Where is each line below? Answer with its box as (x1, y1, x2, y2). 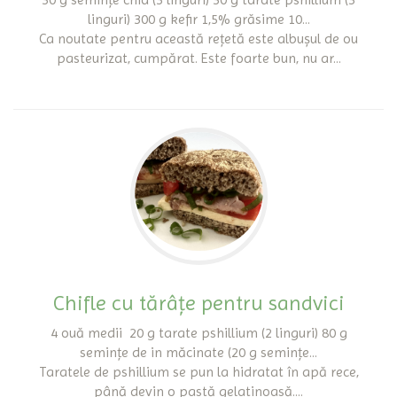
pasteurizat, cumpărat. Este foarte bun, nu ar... (56, 50, 341, 66)
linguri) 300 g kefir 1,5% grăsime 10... (87, 11, 310, 27)
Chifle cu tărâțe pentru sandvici (52, 291, 345, 315)
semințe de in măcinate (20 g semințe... (80, 344, 317, 361)
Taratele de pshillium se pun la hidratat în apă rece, (38, 363, 359, 380)
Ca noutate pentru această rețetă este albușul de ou (39, 30, 358, 47)
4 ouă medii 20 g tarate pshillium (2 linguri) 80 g (50, 324, 347, 341)
